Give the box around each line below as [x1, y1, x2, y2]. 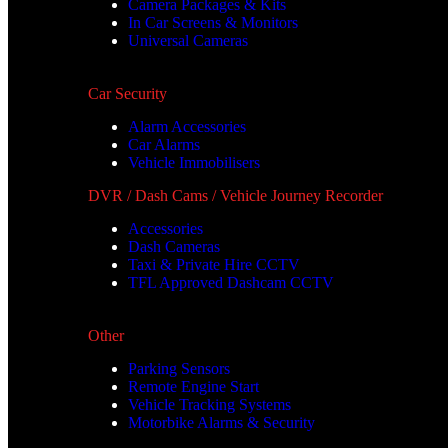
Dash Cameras [128, 238, 220, 256]
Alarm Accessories [128, 118, 246, 136]
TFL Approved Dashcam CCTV [128, 274, 334, 292]
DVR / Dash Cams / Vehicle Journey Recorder [88, 187, 383, 205]
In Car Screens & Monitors [128, 14, 298, 32]
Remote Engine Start [128, 378, 259, 396]
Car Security [88, 85, 167, 103]
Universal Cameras [128, 32, 248, 50]
